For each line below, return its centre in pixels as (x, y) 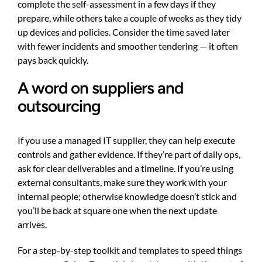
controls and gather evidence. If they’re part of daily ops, (129, 154)
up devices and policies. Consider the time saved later (124, 32)
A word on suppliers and (100, 88)
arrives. (32, 224)
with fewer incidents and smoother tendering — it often (128, 46)
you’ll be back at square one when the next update (117, 210)
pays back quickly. (53, 60)
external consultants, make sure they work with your (122, 182)
